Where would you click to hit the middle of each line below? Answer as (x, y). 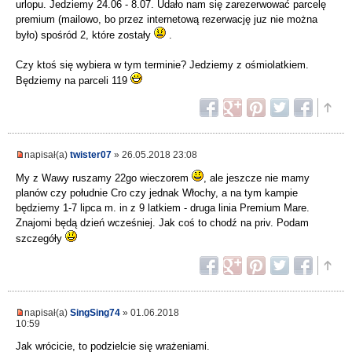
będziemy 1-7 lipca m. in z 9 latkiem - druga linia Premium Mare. (163, 208)
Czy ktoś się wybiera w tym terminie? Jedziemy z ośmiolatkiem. (162, 65)
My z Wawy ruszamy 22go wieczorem (104, 178)
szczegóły (40, 239)
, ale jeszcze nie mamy (257, 178)
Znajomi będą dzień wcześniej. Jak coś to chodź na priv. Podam (162, 223)
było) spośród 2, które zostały (85, 35)
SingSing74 (95, 313)
